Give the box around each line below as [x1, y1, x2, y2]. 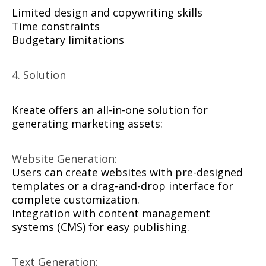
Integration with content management [12, 206, 210, 221]
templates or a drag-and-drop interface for [12, 179, 233, 194]
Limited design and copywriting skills [12, 5, 202, 20]
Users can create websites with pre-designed [12, 165, 243, 180]
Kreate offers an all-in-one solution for [12, 103, 208, 118]
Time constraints [12, 19, 100, 34]
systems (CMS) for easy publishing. [12, 220, 189, 235]
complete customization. [12, 192, 140, 207]
